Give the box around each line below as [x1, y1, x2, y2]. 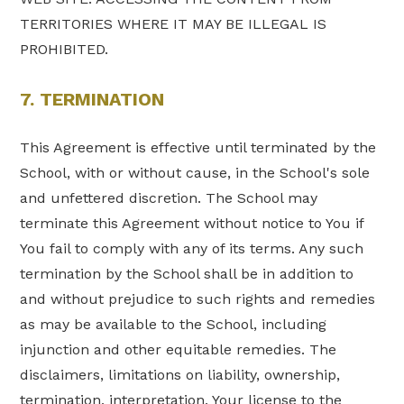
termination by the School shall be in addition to [20, 265, 354, 283]
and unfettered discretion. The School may [20, 189, 318, 207]
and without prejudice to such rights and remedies [20, 290, 376, 308]
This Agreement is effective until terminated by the [20, 139, 377, 157]
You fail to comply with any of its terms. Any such [20, 240, 364, 258]
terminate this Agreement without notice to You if [20, 215, 364, 233]
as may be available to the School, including [20, 316, 327, 334]
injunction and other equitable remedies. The [20, 341, 337, 359]
